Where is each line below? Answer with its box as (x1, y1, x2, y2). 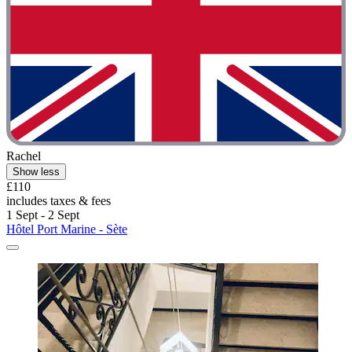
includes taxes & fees (6, 194, 111, 208)
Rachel (6, 149, 41, 163)
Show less (13, 166, 60, 178)
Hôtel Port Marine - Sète (6, 222, 127, 236)
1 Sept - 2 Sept (6, 208, 79, 222)
